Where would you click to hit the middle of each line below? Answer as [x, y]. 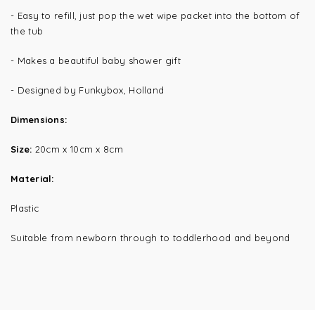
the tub [27, 31]
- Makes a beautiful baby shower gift [96, 60]
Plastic [25, 208]
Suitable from [44, 238]
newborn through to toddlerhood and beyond [183, 238]
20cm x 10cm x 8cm [77, 149]
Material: [32, 179]
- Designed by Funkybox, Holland [88, 90]
